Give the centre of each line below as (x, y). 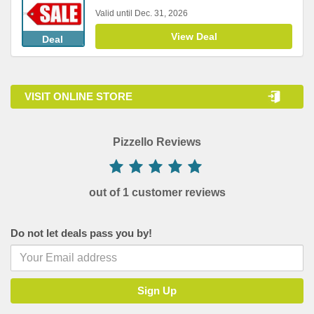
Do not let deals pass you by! (81, 233)
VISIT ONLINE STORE (78, 96)
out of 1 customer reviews (157, 192)
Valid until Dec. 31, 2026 (142, 13)
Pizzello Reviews (157, 142)
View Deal (194, 36)
